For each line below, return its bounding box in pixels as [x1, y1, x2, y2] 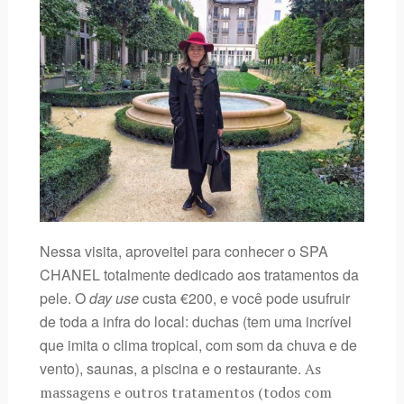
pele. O [39, 287, 89, 308]
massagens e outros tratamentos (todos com [39, 381, 332, 402]
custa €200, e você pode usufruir [138, 287, 350, 308]
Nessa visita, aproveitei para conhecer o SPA [39, 240, 328, 262]
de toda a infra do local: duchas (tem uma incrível [39, 310, 352, 332]
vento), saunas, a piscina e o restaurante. [39, 357, 305, 379]
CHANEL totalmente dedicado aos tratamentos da [39, 263, 359, 285]
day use [88, 287, 139, 308]
